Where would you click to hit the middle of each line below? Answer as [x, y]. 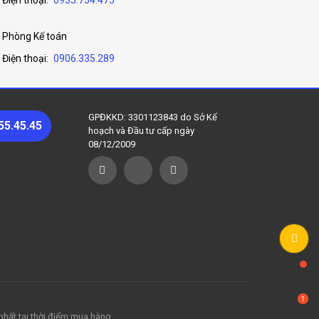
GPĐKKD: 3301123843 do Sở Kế [152, 117]
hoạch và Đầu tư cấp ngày [141, 131]
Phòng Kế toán [35, 36]
